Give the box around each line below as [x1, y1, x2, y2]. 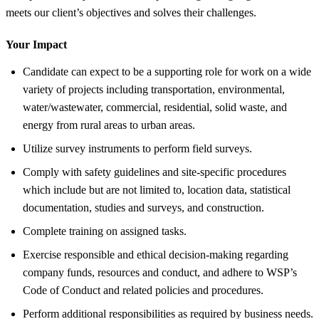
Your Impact [6, 38, 67, 51]
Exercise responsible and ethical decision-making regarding [23, 248, 288, 261]
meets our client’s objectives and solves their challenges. [6, 6, 256, 19]
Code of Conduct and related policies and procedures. [23, 283, 263, 296]
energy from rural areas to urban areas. [23, 118, 195, 131]
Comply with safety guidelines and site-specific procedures [23, 165, 286, 178]
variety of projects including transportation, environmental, [23, 83, 285, 95]
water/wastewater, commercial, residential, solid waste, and [23, 100, 287, 113]
